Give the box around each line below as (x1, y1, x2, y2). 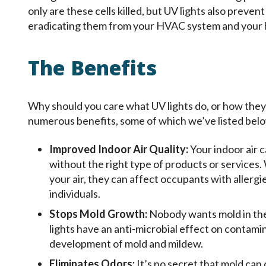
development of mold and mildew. (49, 237, 203, 251)
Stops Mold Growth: (49, 207, 149, 221)
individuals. (49, 187, 100, 201)
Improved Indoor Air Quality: (49, 142, 190, 156)
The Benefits (28, 53, 157, 88)
